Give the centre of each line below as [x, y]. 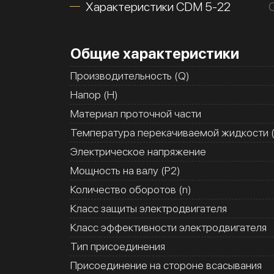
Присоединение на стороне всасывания [166, 265]
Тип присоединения [118, 246]
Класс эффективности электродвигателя [168, 227]
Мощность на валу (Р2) [125, 170]
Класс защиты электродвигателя [149, 208]
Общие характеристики [155, 54]
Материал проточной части [136, 113]
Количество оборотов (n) [131, 189]
